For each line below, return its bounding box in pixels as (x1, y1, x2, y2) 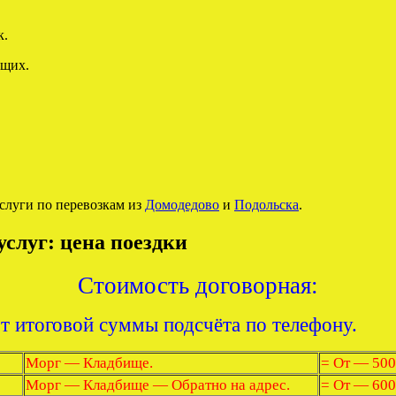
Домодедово (145, 197, 219, 213)
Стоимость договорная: (78, 271, 318, 299)
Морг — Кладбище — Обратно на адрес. (26, 376, 290, 393)
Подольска (234, 197, 299, 213)
